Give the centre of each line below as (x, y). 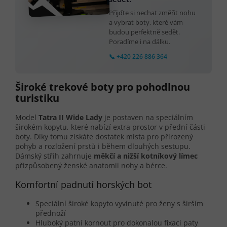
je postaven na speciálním (148, 117)
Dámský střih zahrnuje (54, 156)
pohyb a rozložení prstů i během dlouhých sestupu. (103, 146)
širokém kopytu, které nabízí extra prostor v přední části (110, 127)
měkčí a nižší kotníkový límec (146, 156)
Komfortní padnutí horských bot (83, 184)
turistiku (37, 98)
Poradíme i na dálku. (140, 41)
